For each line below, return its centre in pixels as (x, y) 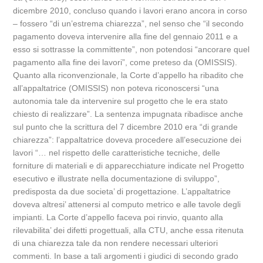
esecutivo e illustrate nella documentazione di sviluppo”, (117, 178)
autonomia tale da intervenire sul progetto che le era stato (121, 101)
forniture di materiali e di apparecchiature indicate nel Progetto (129, 166)
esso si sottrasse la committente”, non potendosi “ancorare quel (131, 49)
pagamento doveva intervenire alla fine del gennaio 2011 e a (126, 36)
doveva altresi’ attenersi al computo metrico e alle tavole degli (127, 204)
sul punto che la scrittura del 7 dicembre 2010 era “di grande (126, 127)
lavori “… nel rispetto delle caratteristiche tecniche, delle (117, 153)
